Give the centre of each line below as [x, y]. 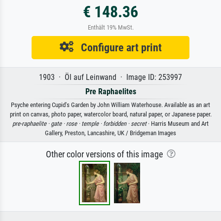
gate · [58, 123]
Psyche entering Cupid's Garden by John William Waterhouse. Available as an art [110, 105]
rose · [74, 123]
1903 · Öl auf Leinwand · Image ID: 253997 [110, 77]
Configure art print [117, 47]
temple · [92, 123]
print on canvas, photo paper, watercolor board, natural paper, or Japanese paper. [110, 114]
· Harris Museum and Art [178, 123]
